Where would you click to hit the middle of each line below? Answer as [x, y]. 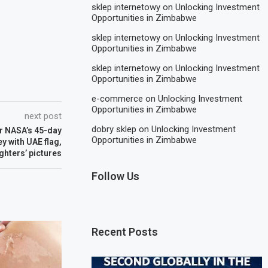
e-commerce [118, 98]
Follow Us [116, 176]
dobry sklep [114, 129]
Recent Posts [125, 232]
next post [43, 116]
